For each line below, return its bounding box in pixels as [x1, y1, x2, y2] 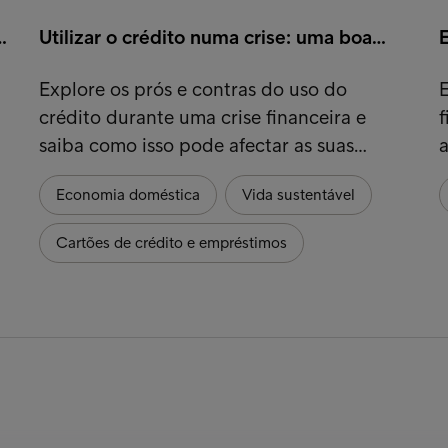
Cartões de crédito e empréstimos [55, 232, 287, 252]
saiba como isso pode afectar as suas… [38, 132, 367, 157]
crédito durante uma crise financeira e [38, 104, 366, 129]
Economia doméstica [55, 184, 200, 204]
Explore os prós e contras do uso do [38, 76, 347, 101]
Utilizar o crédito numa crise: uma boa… [38, 24, 386, 49]
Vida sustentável [241, 184, 355, 204]
